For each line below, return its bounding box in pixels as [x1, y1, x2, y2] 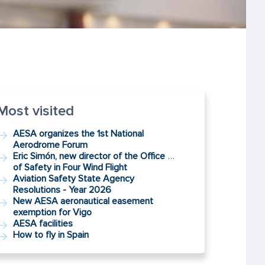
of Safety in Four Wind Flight [12, 161, 127, 173]
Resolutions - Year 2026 [12, 183, 111, 196]
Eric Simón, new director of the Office [12, 150, 165, 162]
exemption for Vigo [12, 206, 92, 218]
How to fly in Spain [12, 228, 89, 241]
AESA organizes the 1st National [12, 127, 144, 140]
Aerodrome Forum [12, 138, 88, 151]
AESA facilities [12, 217, 73, 230]
